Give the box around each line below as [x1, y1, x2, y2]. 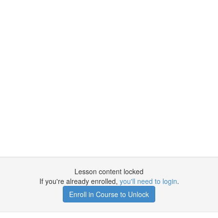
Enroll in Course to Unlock [69, 189, 149, 199]
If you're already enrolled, [39, 176, 120, 186]
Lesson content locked [74, 166, 144, 176]
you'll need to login [119, 176, 177, 186]
